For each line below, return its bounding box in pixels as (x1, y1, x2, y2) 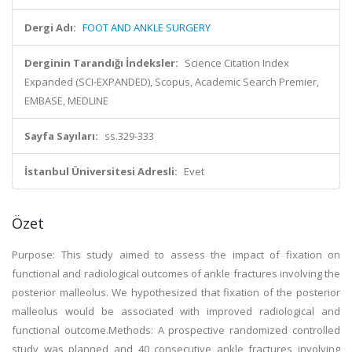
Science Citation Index (185, 56, 289, 70)
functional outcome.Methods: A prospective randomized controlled (12, 323, 340, 337)
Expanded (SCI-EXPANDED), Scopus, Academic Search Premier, (24, 75, 319, 89)
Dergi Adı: (24, 20, 76, 35)
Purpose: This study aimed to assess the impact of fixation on (12, 247, 340, 262)
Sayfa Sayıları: (24, 129, 98, 143)
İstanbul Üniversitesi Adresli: (24, 164, 178, 178)
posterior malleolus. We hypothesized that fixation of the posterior (12, 285, 340, 299)
